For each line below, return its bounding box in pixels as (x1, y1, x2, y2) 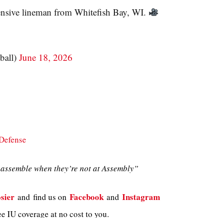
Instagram (122, 190, 160, 203)
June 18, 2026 (18, 51, 73, 64)
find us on (33, 191, 67, 202)
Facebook (70, 190, 104, 203)
